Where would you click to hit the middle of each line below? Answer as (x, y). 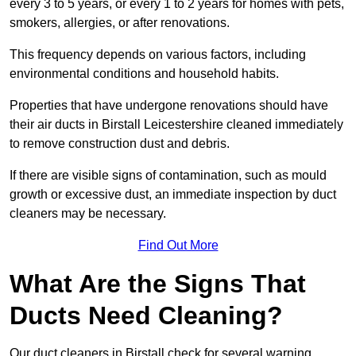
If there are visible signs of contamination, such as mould (168, 176)
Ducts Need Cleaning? (146, 316)
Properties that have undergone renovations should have (169, 106)
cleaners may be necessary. (88, 214)
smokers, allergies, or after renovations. (120, 23)
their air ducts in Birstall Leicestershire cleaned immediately (176, 125)
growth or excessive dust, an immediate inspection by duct (173, 195)
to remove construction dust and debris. (120, 144)
